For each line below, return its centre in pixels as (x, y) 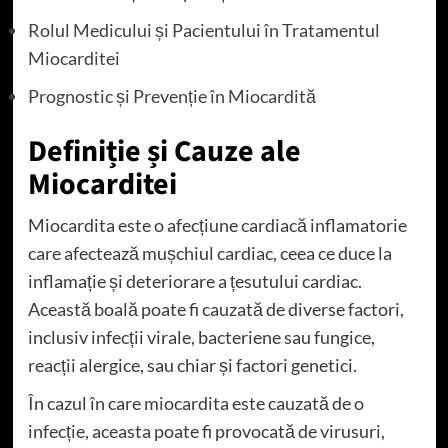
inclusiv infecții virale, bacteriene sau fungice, (201, 336)
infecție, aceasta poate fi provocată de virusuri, (206, 430)
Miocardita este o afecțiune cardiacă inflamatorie (217, 224)
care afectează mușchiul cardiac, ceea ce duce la (209, 252)
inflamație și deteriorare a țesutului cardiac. (194, 280)
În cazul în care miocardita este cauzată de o (195, 402)
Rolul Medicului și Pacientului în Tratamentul (203, 29)
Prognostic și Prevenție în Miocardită (171, 95)
